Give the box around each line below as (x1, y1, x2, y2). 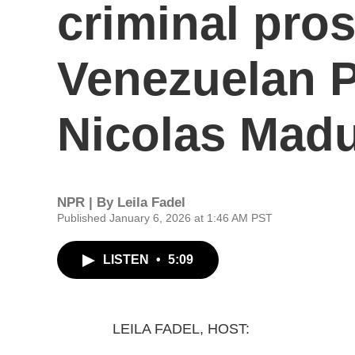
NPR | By (57, 195, 117, 210)
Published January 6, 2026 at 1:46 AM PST (57, 212, 273, 224)
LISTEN (103, 253, 152, 266)
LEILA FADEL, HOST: (113, 321, 250, 337)
